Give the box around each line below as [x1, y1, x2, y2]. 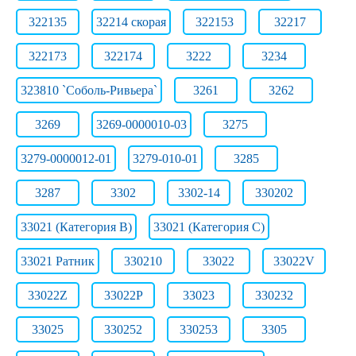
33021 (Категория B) [21, 220, 132, 234]
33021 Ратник [21, 254, 95, 268]
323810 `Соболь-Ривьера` [21, 83, 157, 97]
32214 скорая [96, 15, 166, 29]
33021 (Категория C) [153, 220, 265, 234]
